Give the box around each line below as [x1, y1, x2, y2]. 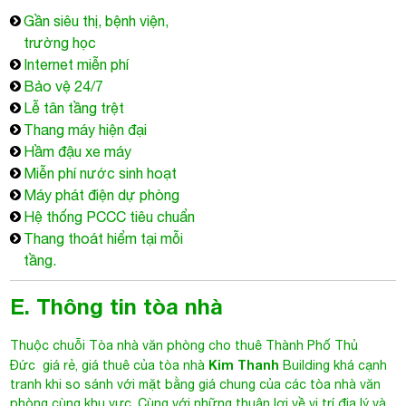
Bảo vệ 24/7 [24, 78, 104, 94]
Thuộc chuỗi [10, 338, 90, 353]
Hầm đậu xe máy [24, 143, 132, 159]
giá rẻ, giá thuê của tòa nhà [35, 358, 209, 372]
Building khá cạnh [283, 358, 388, 372]
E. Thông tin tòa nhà [10, 294, 224, 319]
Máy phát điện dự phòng [24, 187, 180, 203]
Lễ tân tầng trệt [24, 100, 125, 116]
